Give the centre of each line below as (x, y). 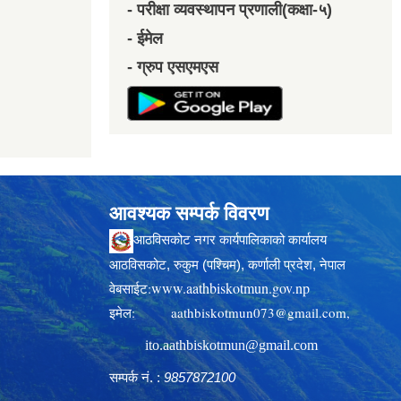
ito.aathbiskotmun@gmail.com (231, 345)
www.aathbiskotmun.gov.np (230, 287)
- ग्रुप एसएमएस (173, 68)
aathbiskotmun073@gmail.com (259, 312)
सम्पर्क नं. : (135, 377)
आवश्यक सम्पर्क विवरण (189, 214)
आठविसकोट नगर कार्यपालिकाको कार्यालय (230, 240)
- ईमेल (145, 39)
